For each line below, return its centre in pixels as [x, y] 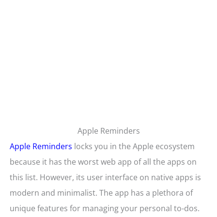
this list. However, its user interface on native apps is [105, 178]
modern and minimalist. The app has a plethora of [101, 193]
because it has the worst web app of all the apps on [103, 162]
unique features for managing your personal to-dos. [105, 209]
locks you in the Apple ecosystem [133, 147]
